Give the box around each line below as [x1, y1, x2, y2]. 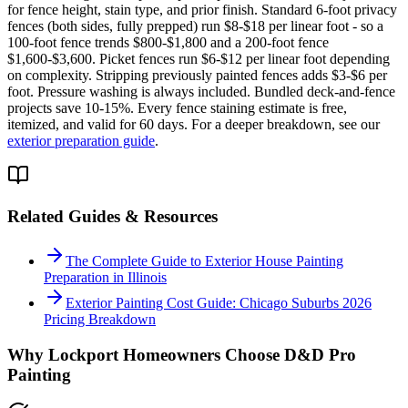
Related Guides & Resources [7, 207, 218, 227]
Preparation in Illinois [44, 269, 167, 285]
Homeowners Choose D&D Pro [118, 344, 356, 364]
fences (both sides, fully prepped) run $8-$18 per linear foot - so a [7, 18, 383, 35]
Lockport [48, 344, 118, 364]
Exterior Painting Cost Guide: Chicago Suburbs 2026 [66, 294, 372, 311]
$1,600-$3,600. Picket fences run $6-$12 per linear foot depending [7, 51, 390, 67]
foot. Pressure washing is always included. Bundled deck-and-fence [7, 84, 395, 100]
